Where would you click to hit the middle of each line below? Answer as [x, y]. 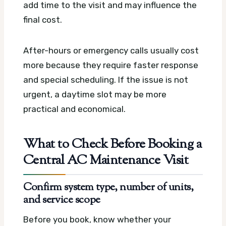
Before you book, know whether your [97, 219]
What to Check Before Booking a [112, 145]
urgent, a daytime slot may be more [95, 95]
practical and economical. [74, 109]
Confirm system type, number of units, [108, 188]
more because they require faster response [111, 65]
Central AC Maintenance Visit [106, 161]
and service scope [62, 200]
